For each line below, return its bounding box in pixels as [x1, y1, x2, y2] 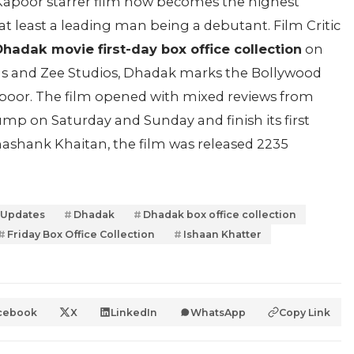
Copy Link [279, 306, 330, 318]
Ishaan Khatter [183, 228, 262, 240]
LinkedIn [111, 306, 157, 318]
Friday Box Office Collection [7, 228, 155, 240]
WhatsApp [190, 306, 246, 318]
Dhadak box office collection [143, 209, 296, 220]
